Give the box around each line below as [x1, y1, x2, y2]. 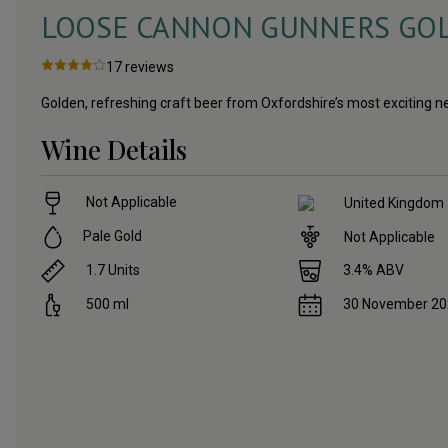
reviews [125, 59, 174, 76]
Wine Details [41, 132, 187, 168]
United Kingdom [344, 194, 445, 211]
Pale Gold [83, 228, 142, 245]
